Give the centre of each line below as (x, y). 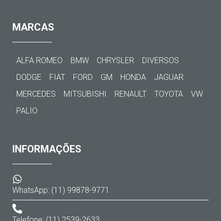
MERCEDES (36, 94)
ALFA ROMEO (40, 60)
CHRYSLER (116, 60)
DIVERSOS (161, 60)
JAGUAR (169, 77)
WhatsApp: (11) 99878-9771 (61, 190)
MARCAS (34, 27)
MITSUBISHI (85, 94)
